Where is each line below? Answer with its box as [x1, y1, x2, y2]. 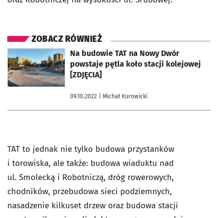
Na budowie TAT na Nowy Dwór [70, 48, 179, 58]
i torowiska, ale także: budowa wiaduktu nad [7, 158, 174, 168]
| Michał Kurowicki [99, 92, 147, 100]
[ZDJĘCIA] [70, 70, 102, 79]
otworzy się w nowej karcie [7, 48, 78, 55]
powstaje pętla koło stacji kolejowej [70, 59, 201, 69]
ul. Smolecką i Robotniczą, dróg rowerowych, [7, 172, 174, 182]
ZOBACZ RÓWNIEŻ [32, 34, 102, 44]
